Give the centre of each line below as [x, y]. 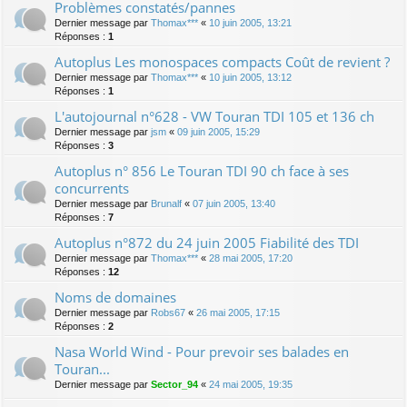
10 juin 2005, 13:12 [250, 77]
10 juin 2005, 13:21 [250, 22]
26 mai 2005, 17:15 [238, 312]
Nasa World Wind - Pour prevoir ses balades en [202, 351]
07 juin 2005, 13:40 [234, 203]
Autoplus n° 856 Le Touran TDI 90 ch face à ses [202, 170]
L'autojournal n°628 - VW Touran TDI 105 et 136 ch [214, 116]
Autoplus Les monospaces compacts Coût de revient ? [222, 61]
